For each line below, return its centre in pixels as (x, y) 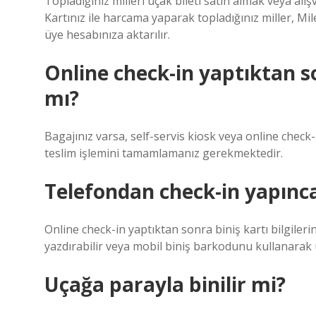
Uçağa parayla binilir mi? (165, 284)
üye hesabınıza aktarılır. (107, 35)
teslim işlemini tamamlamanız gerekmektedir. (164, 153)
